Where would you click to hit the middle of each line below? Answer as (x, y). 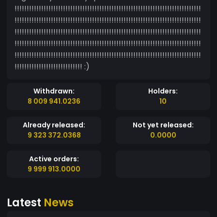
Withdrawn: (54, 91)
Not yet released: (163, 125)
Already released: (54, 125)
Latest (25, 202)
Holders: (163, 91)
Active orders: (54, 159)
